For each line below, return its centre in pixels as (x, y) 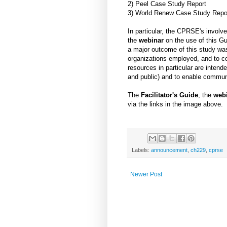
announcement (169, 150)
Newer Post (146, 175)
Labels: (141, 150)
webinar (152, 40)
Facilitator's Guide (169, 95)
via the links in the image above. (175, 104)
